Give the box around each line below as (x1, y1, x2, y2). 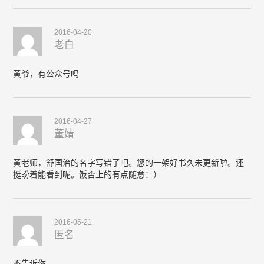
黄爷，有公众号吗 (13, 69, 80, 78)
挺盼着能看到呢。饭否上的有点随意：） (13, 170, 162, 179)
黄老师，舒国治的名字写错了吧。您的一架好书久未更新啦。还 (13, 158, 245, 167)
